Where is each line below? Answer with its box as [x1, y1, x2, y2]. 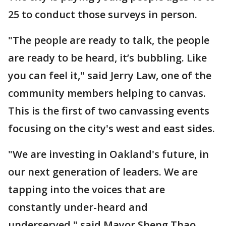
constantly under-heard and [8, 200, 148, 214]
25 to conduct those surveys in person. [8, 8, 197, 21]
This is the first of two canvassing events [8, 104, 209, 118]
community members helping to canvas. [8, 86, 208, 100]
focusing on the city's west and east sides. [8, 122, 215, 135]
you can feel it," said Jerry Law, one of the [8, 69, 211, 82]
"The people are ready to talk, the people [8, 33, 209, 47]
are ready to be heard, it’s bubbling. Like [8, 51, 207, 65]
